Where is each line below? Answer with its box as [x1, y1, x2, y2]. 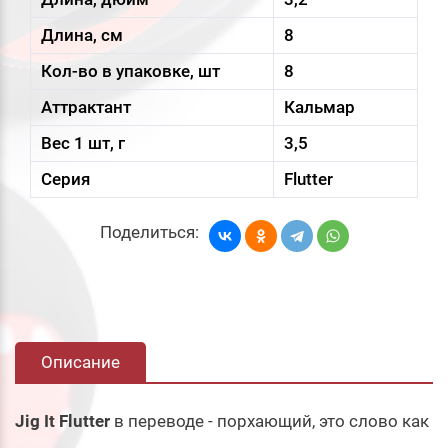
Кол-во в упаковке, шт [41, 60, 220, 81]
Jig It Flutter [15, 411, 110, 432]
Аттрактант [41, 96, 131, 117]
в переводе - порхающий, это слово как [114, 411, 429, 432]
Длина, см [41, 24, 123, 45]
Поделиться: [99, 222, 199, 243]
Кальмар [284, 96, 355, 117]
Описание [41, 352, 120, 373]
